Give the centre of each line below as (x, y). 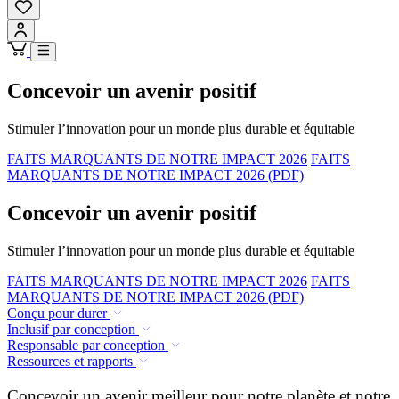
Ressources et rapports (70, 361)
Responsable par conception (86, 345)
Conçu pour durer (57, 313)
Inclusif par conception (71, 329)
